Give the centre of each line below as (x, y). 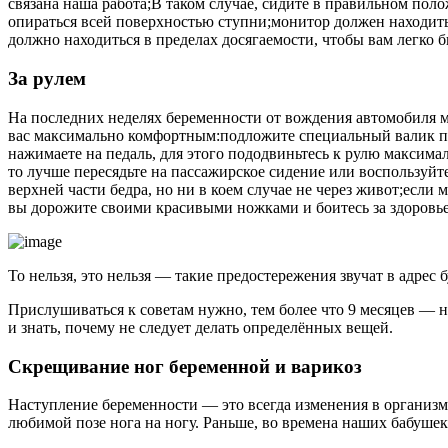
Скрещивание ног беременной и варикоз (185, 366)
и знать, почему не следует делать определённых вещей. (200, 327)
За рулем (47, 79)
